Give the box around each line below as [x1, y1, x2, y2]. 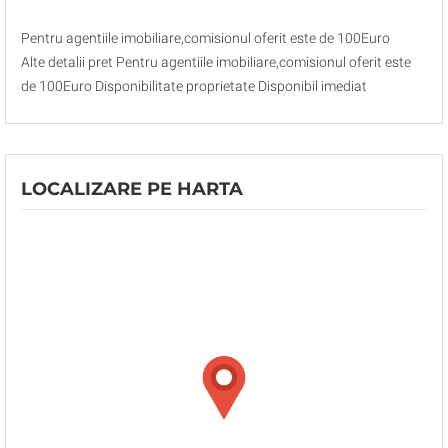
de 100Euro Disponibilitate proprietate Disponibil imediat [21, 78, 367, 94]
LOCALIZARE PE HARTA [21, 178, 243, 200]
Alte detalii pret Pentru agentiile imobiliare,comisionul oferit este [21, 54, 411, 70]
